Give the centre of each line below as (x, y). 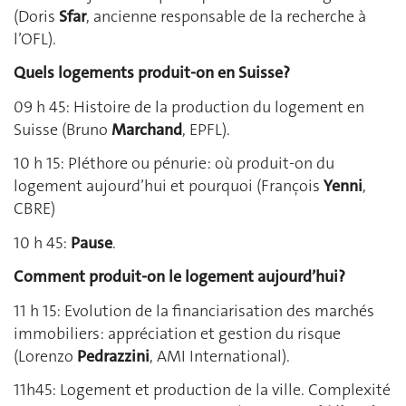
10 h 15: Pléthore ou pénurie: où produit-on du (174, 164)
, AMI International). (220, 356)
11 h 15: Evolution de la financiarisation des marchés (194, 310)
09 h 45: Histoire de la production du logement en (189, 106)
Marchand (147, 129)
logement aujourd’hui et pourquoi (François (169, 186)
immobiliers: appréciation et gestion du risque (177, 333)
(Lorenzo (45, 356)
